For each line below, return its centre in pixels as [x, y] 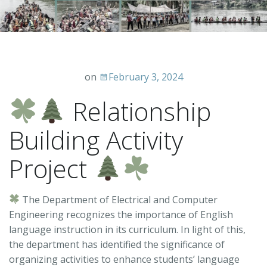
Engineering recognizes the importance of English [121, 214]
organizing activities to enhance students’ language [124, 259]
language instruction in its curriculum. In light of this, [127, 229]
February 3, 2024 [145, 77]
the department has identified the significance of [117, 244]
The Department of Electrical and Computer [119, 199]
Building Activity [96, 139]
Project [51, 168]
